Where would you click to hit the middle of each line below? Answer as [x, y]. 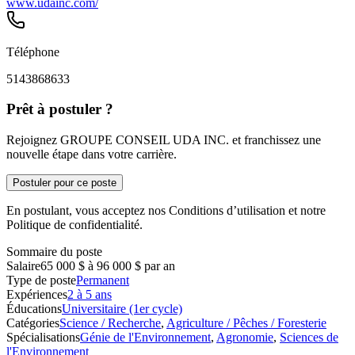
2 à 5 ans [90, 294]
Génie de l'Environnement [145, 337]
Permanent [103, 280]
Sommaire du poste [54, 252]
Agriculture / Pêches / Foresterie [246, 323]
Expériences [37, 294]
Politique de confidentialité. [74, 225]
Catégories [33, 323]
